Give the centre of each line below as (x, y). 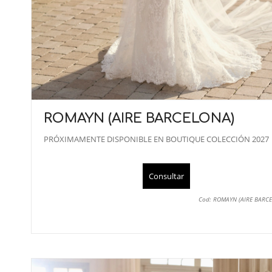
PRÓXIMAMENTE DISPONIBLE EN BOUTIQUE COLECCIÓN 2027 (156, 139)
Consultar (166, 176)
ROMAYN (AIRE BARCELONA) (139, 118)
